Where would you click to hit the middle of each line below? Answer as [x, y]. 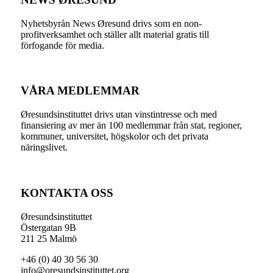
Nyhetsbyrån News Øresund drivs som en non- [111, 23]
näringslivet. [44, 147]
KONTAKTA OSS [67, 193]
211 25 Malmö [48, 238]
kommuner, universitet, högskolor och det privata [114, 136]
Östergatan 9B [48, 227]
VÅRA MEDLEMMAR [80, 91]
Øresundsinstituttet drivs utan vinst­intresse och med [119, 115]
